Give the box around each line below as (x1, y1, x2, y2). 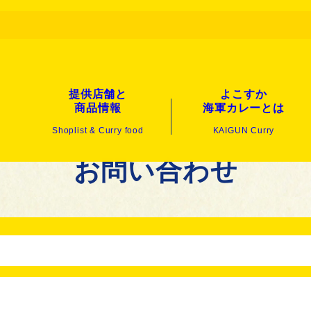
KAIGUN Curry (212, 126, 275, 135)
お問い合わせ (73, 156, 238, 186)
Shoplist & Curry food (52, 126, 144, 135)
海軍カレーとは (203, 102, 285, 114)
